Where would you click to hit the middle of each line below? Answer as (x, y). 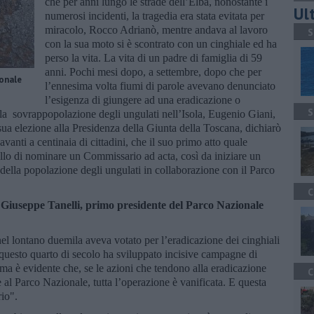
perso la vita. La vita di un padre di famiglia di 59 (153, 57)
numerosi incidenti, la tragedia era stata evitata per (155, 15)
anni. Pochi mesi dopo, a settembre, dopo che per (153, 71)
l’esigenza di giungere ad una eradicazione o (143, 100)
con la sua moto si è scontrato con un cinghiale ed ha (161, 43)
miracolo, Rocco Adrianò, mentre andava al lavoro (156, 29)
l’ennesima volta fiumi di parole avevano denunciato (160, 86)
